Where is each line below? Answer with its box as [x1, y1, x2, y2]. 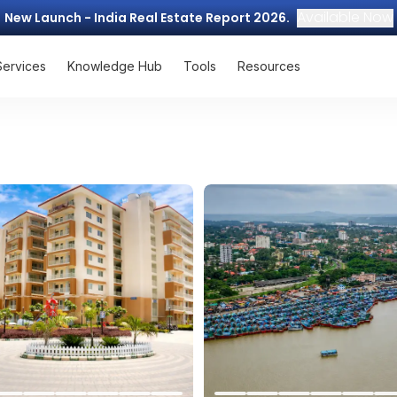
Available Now [296, 6, 393, 27]
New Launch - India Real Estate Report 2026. [4, 9, 290, 27]
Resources [237, 58, 300, 74]
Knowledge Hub [67, 58, 162, 74]
